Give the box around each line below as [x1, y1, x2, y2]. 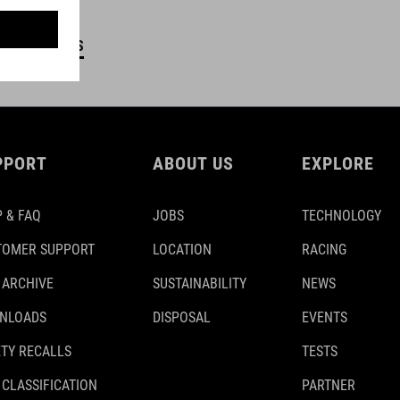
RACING [302, 241, 346, 258]
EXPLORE [302, 153, 374, 174]
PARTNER [302, 377, 355, 394]
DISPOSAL [153, 309, 211, 326]
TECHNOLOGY [302, 207, 381, 224]
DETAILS [33, 37, 84, 54]
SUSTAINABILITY [153, 275, 246, 292]
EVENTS [302, 309, 347, 326]
